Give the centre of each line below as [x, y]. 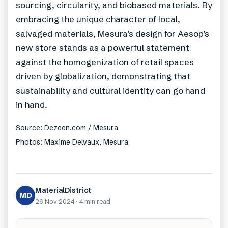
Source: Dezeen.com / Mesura [67, 127]
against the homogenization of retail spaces [105, 62]
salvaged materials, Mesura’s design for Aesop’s [112, 33]
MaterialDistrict [63, 190]
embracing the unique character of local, [98, 19]
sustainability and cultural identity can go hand [110, 90]
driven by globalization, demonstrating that [103, 76]
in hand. [32, 104]
